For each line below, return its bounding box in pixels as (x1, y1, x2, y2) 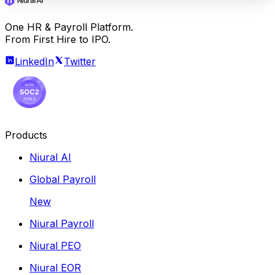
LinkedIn (15, 55, 54, 68)
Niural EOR (29, 261, 81, 274)
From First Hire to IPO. (5, 33, 110, 45)
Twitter (64, 55, 96, 68)
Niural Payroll (29, 217, 94, 230)
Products (5, 128, 47, 141)
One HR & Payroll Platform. (5, 20, 133, 33)
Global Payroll (29, 172, 96, 185)
